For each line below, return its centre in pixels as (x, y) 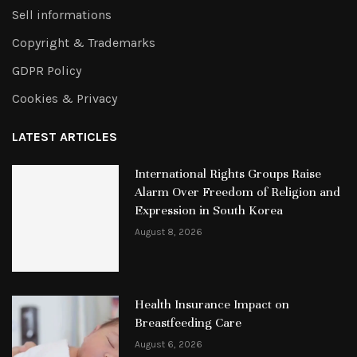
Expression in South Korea (208, 210)
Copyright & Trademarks (84, 43)
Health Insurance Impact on (212, 304)
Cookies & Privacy (65, 98)
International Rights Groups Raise (228, 174)
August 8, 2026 (168, 232)
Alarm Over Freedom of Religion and (237, 192)
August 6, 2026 (168, 344)
